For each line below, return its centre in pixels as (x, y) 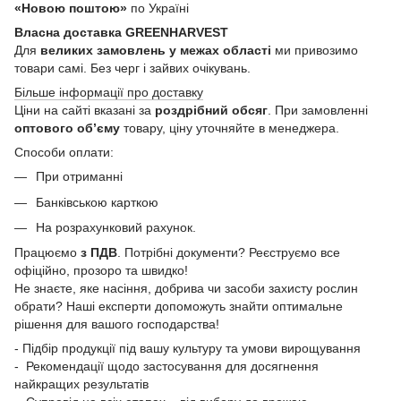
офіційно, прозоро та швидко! (103, 271)
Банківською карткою (97, 202)
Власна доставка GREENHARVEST (121, 33)
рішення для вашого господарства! (117, 324)
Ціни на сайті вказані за (85, 111)
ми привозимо (315, 51)
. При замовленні (318, 111)
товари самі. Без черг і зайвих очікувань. (132, 68)
